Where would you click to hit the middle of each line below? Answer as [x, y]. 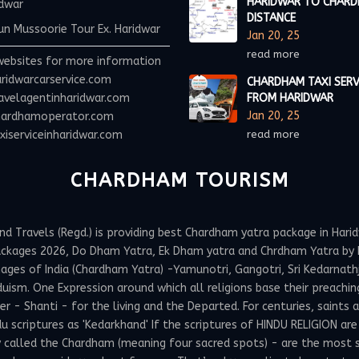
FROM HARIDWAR [290, 98]
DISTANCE [271, 18]
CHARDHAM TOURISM [179, 180]
